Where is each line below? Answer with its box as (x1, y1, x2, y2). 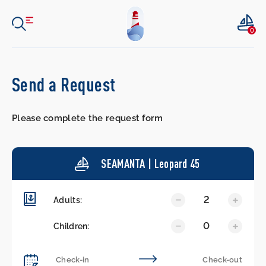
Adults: (53, 195, 83, 205)
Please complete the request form (12, 113, 163, 123)
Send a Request (12, 73, 116, 95)
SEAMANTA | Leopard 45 (101, 157, 200, 170)
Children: (53, 221, 90, 231)
